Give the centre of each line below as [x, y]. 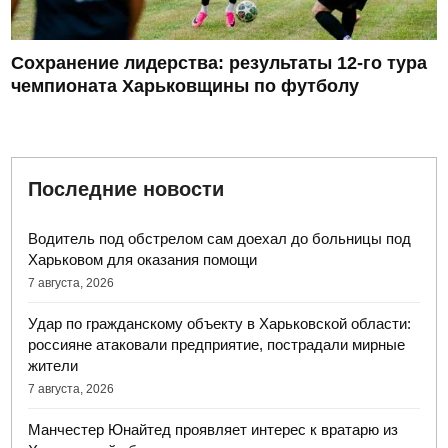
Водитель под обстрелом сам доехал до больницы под [220, 238]
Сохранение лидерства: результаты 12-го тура [219, 63]
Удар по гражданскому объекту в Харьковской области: [220, 323]
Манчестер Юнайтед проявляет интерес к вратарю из [213, 429]
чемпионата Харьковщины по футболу [185, 86]
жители [53, 365]
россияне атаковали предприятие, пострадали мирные [217, 344]
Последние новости [126, 189]
